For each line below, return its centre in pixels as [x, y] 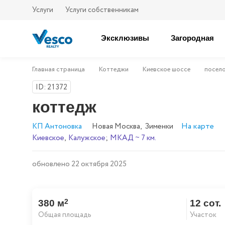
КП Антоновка [57, 127]
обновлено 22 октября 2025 [80, 164]
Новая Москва [116, 127]
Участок [203, 215]
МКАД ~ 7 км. [133, 138]
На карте [198, 126]
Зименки [159, 127]
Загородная [192, 38]
